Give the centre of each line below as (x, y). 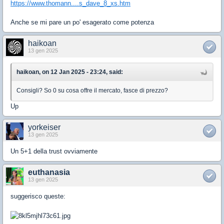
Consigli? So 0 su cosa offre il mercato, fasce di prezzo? (92, 91)
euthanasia (49, 172)
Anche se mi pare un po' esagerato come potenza (82, 22)
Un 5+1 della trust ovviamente (54, 151)
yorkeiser (44, 127)
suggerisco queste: (38, 196)
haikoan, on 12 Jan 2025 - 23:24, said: (70, 72)
